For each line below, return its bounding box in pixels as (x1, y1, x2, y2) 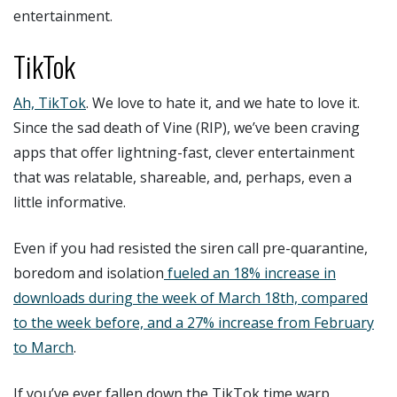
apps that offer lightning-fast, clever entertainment (13, 142, 354, 162)
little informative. (13, 191, 126, 212)
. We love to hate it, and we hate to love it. (86, 92, 360, 113)
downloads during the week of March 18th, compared (13, 287, 368, 307)
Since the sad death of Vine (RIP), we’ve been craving (13, 117, 360, 137)
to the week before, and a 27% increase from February (13, 312, 374, 332)
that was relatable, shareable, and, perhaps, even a (13, 167, 352, 187)
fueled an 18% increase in (164, 262, 336, 283)
